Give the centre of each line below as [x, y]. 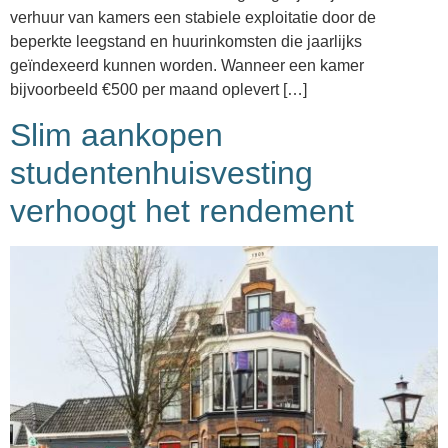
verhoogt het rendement [182, 211]
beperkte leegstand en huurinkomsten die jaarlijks [186, 41]
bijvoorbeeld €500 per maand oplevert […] [158, 89]
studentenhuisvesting [161, 173]
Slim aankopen [116, 135]
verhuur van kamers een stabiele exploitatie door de [193, 17]
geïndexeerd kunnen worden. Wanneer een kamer [187, 65]
